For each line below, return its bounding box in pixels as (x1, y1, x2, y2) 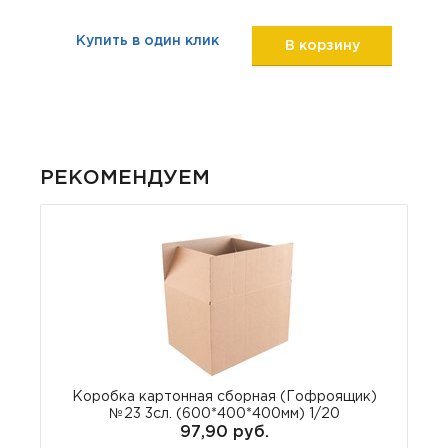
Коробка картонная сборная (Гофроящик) (71, 391, 377, 403)
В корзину (284, 39, 360, 52)
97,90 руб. (179, 425, 269, 440)
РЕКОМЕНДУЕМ (40, 169, 210, 187)
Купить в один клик (75, 34, 219, 47)
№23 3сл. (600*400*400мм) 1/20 (108, 408, 340, 420)
